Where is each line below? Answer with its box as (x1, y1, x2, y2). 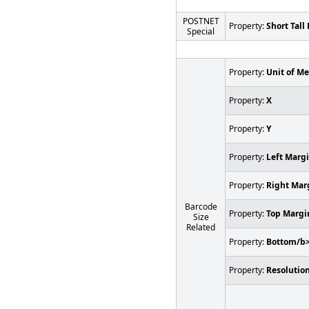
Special (187, 25, 215, 37)
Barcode (184, 200, 217, 212)
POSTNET (182, 14, 219, 27)
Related (186, 221, 215, 233)
